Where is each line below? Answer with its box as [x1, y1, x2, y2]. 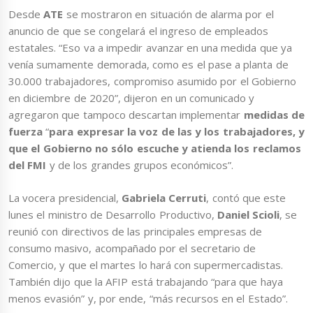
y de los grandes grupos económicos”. [49, 158, 234, 173]
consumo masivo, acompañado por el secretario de [8, 240, 256, 255]
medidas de [243, 108, 305, 122]
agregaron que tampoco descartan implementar [8, 108, 244, 122]
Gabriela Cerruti [121, 190, 207, 205]
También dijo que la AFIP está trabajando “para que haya [8, 274, 283, 289]
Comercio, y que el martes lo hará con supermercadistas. [8, 257, 284, 272]
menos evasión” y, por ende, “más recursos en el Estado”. [8, 291, 288, 305]
